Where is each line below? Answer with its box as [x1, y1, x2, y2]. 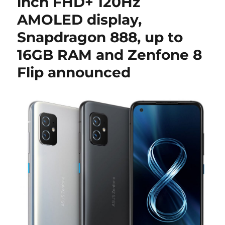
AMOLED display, [17, 11, 142, 28]
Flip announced [17, 64, 131, 81]
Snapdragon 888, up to [17, 29, 183, 46]
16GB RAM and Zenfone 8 [17, 46, 202, 63]
